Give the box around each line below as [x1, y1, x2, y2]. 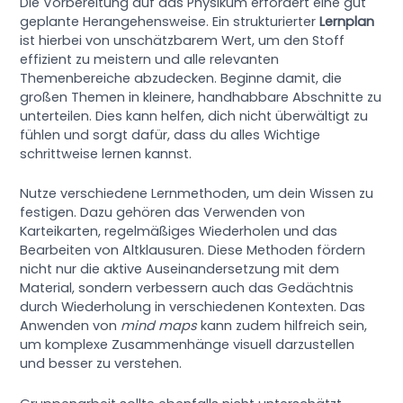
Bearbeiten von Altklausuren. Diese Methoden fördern [20, 241, 366, 260]
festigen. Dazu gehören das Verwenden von [20, 203, 306, 222]
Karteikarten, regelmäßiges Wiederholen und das [20, 222, 338, 241]
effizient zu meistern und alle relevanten [20, 50, 280, 68]
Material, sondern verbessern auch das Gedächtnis [20, 279, 354, 298]
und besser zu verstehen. [20, 354, 183, 373]
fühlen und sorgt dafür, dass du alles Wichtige [20, 126, 321, 144]
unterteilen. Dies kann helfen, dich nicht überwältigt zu [20, 107, 369, 125]
